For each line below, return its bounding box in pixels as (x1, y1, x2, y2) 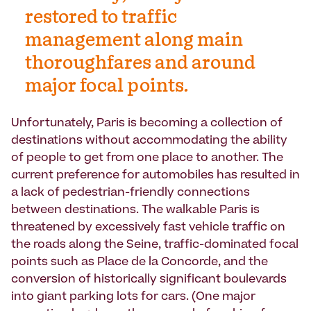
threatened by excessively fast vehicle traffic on (11, 222, 285, 234)
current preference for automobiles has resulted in (11, 170, 300, 182)
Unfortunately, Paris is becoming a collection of (11, 118, 283, 130)
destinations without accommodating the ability (11, 135, 287, 147)
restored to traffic (25, 6, 177, 31)
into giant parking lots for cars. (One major (11, 292, 255, 303)
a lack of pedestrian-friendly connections (11, 187, 250, 199)
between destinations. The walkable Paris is (11, 205, 260, 217)
